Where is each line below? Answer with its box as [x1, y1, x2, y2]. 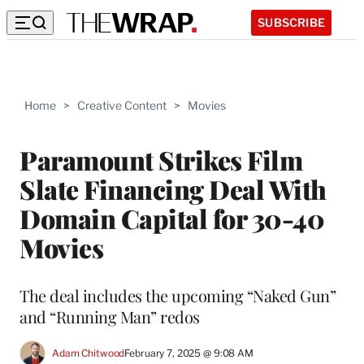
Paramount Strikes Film [19, 141, 302, 177]
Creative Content [77, 98, 167, 112]
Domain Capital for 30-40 [19, 200, 324, 236]
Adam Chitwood [52, 347, 125, 360]
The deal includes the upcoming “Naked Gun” [19, 284, 336, 306]
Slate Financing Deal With [19, 171, 327, 206]
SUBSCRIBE [258, 15, 325, 29]
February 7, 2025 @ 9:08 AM [124, 347, 253, 360]
